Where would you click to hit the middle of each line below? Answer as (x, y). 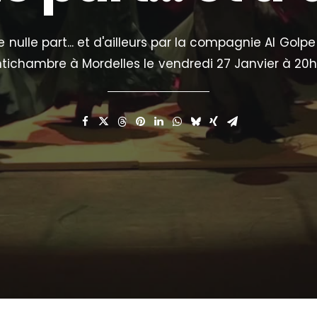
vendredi (185, 64)
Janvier (256, 64)
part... (57, 42)
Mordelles (111, 64)
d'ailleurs (120, 42)
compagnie (226, 42)
